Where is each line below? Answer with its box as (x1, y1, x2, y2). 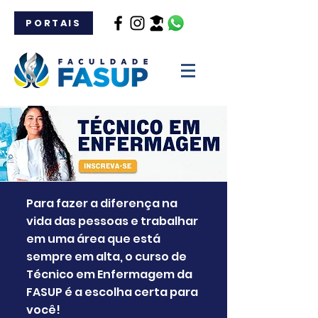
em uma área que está (26, 231, 160, 247)
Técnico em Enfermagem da (26, 266, 192, 283)
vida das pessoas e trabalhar (26, 213, 198, 229)
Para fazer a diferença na (26, 195, 177, 212)
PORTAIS (26, 16, 82, 30)
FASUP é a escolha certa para (26, 284, 198, 300)
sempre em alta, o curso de (26, 248, 187, 265)
